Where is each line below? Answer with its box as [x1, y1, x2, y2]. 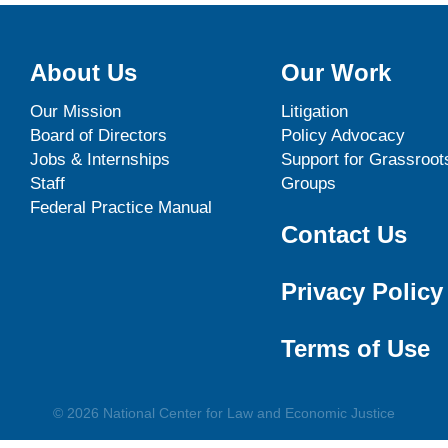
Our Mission [30, 102, 122, 122]
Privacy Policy [280, 277, 443, 305]
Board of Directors [30, 126, 168, 146]
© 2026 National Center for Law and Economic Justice [53, 405, 395, 422]
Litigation [280, 102, 348, 122]
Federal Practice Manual [30, 198, 213, 218]
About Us [30, 58, 138, 86]
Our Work [280, 58, 391, 86]
